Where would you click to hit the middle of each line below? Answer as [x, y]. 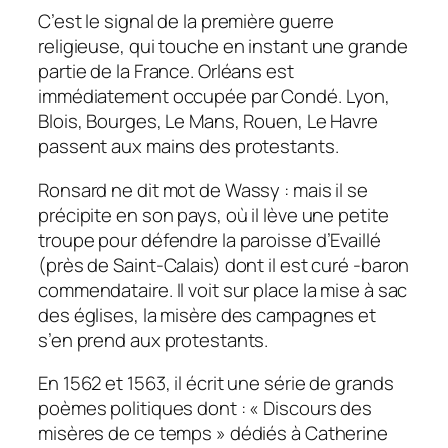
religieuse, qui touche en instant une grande [223, 46]
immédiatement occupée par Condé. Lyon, [214, 96]
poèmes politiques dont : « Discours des [205, 408]
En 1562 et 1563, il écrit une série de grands [216, 383]
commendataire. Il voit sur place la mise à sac [223, 289]
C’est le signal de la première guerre [186, 21]
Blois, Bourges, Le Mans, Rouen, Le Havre [208, 121]
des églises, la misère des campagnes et [207, 314]
